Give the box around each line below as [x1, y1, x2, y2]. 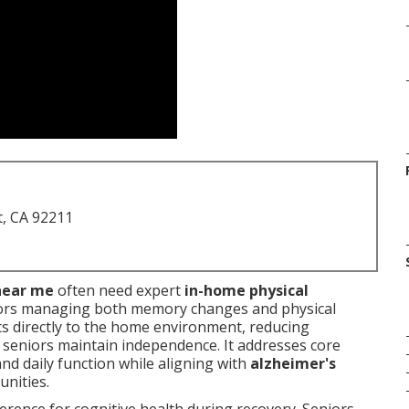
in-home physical [184, 280, 309, 300]
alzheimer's [250, 353, 336, 373]
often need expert [54, 280, 184, 300]
